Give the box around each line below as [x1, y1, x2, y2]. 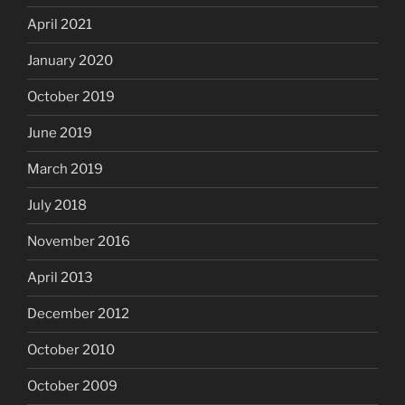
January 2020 [27, 52, 113, 70]
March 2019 [27, 161, 103, 178]
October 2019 [27, 89, 115, 106]
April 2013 [27, 269, 93, 287]
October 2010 [27, 342, 115, 359]
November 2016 [27, 233, 130, 250]
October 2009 [27, 378, 118, 395]
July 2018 [27, 197, 87, 214]
